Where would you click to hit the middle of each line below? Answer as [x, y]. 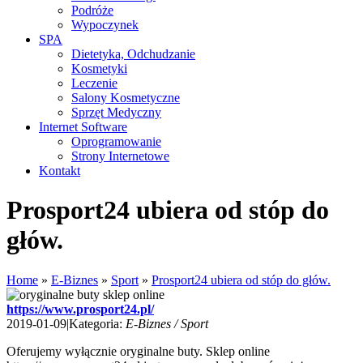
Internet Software [83, 127]
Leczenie [94, 83]
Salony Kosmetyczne [126, 98]
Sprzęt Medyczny [116, 112]
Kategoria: [97, 323]
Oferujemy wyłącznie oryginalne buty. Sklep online [138, 351]
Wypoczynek [105, 25]
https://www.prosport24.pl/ [80, 309]
